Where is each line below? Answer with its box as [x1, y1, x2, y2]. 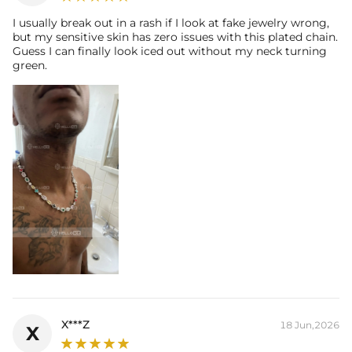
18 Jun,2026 [280, 318, 339, 331]
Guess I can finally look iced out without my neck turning [13, 43, 327, 58]
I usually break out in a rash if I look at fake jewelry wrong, [13, 15, 329, 30]
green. [13, 57, 47, 72]
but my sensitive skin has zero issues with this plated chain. [13, 29, 338, 44]
